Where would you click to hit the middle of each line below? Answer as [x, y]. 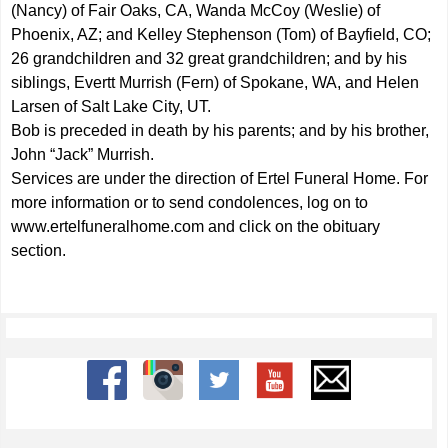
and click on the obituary [292, 226]
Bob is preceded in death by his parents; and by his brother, [220, 130]
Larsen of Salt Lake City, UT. [111, 106]
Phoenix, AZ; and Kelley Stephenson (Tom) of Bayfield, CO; [221, 34]
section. [39, 250]
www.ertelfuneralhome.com [108, 226]
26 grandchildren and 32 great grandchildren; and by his [209, 58]
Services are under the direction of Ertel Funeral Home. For [220, 178]
